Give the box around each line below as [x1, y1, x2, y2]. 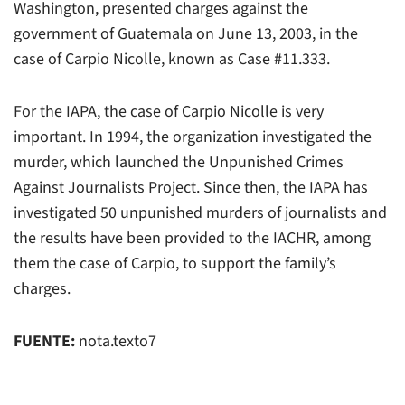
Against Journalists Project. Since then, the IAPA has [14, 175, 368, 199]
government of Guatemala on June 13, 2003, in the [14, 22, 358, 45]
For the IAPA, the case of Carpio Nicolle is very [14, 99, 324, 123]
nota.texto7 [75, 329, 156, 353]
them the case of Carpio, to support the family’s [14, 251, 336, 275]
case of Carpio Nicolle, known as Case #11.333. [14, 47, 330, 71]
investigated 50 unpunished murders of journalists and [14, 201, 387, 224]
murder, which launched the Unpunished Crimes [14, 150, 344, 174]
